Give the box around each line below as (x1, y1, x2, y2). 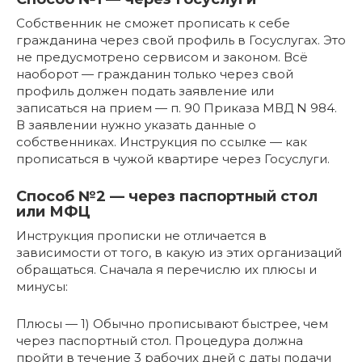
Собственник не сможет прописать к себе (16, 15, 290, 32)
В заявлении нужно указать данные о (16, 117, 256, 133)
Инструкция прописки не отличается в (16, 228, 267, 244)
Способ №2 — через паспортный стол (16, 187, 318, 206)
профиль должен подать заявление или (16, 83, 274, 99)
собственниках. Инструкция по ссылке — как (16, 134, 307, 150)
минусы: (16, 279, 68, 295)
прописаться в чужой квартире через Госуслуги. (16, 151, 330, 167)
